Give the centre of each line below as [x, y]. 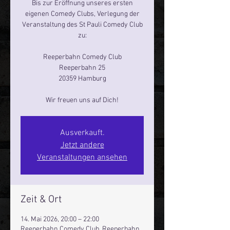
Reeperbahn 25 [82, 68]
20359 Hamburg [82, 79]
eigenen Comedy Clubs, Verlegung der [82, 14]
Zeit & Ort [41, 200]
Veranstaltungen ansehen [82, 158]
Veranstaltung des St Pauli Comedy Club [82, 25]
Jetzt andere [82, 145]
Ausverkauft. [82, 133]
